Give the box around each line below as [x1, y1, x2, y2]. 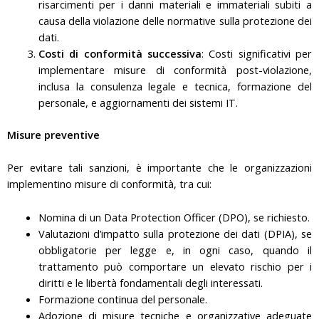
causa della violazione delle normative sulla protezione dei [38, 14, 312, 28]
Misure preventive [7, 127, 100, 142]
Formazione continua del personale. [38, 291, 207, 306]
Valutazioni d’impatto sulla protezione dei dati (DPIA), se [38, 226, 312, 241]
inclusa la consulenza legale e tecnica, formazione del [38, 79, 312, 93]
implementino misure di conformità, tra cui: [7, 177, 211, 192]
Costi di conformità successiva [38, 46, 202, 61]
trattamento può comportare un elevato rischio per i [38, 258, 312, 273]
